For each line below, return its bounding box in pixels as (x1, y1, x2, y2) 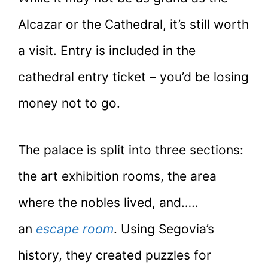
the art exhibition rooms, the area (18, 168, 217, 184)
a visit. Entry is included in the (18, 43, 196, 59)
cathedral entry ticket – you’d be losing (18, 69, 249, 85)
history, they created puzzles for (18, 247, 211, 263)
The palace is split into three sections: (18, 142, 243, 157)
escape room (36, 221, 114, 236)
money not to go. (18, 96, 120, 111)
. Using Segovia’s (114, 221, 214, 236)
